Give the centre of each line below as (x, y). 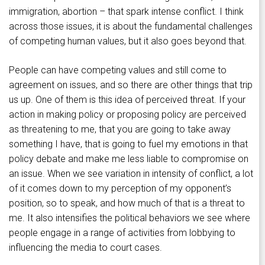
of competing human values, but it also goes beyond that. (128, 41)
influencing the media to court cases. (85, 248)
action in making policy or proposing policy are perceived (127, 115)
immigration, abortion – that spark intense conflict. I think (126, 12)
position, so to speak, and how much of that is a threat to (127, 203)
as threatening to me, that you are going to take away (120, 130)
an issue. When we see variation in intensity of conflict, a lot (131, 174)
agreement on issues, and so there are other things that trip (131, 85)
